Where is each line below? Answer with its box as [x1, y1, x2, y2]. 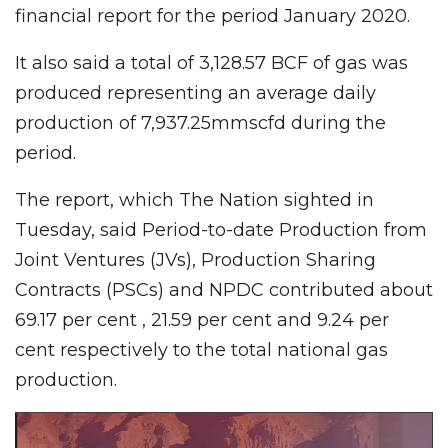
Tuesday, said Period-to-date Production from [15, 218, 427, 241]
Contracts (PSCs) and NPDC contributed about [15, 278, 433, 301]
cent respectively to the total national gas [15, 338, 388, 361]
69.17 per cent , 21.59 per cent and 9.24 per [15, 308, 389, 331]
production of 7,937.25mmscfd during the [15, 111, 386, 134]
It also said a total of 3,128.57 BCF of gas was [15, 51, 408, 74]
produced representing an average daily [15, 81, 376, 104]
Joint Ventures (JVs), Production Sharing [15, 248, 376, 271]
